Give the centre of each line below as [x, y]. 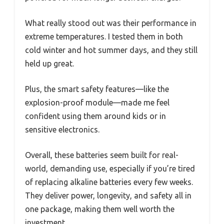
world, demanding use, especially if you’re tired [110, 169]
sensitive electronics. [62, 130]
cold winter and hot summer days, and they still [111, 50]
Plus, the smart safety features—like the [97, 89]
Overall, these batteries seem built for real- [102, 155]
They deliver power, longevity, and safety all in [108, 196]
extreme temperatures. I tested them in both [104, 37]
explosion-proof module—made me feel [97, 103]
